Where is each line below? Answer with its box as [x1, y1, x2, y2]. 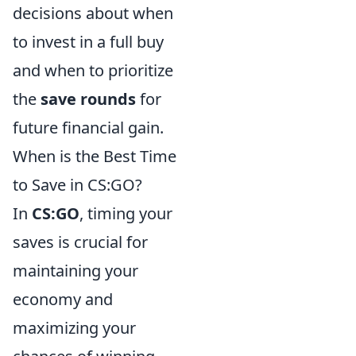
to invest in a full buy [13, 30, 164, 52]
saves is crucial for [13, 230, 148, 253]
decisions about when [13, 2, 173, 24]
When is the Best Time [13, 145, 176, 167]
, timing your [79, 202, 172, 224]
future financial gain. [13, 116, 164, 138]
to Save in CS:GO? [13, 173, 142, 195]
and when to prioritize [13, 59, 173, 81]
